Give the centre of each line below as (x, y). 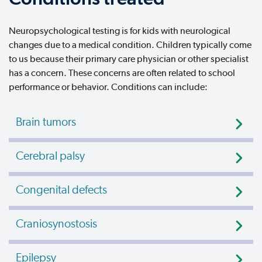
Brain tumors (46, 123)
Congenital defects (61, 190)
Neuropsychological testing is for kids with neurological (120, 31)
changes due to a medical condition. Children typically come (130, 45)
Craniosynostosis (56, 224)
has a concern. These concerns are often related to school (122, 73)
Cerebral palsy (50, 156)
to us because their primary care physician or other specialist (129, 59)
